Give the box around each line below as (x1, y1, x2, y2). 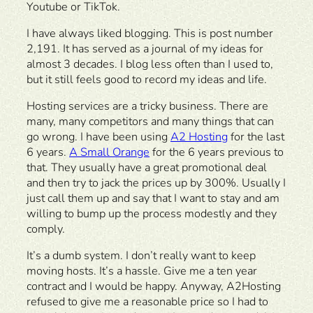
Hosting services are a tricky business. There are (27, 99, 268, 115)
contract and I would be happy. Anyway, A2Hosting (27, 279, 281, 295)
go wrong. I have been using (27, 129, 170, 145)
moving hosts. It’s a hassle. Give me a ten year (27, 263, 257, 279)
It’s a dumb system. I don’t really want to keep (27, 248, 256, 264)
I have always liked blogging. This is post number (27, 25, 273, 41)
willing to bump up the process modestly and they (27, 206, 277, 222)
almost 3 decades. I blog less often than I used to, (27, 56, 273, 72)
